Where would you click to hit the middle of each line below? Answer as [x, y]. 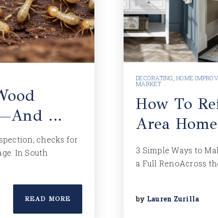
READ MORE [48, 199]
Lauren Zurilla [173, 199]
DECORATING [154, 78]
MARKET [149, 84]
